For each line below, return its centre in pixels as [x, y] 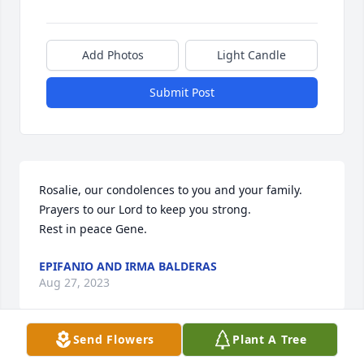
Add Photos [113, 55]
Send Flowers [114, 339]
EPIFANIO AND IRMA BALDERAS [128, 266]
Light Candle [251, 55]
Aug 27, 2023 [74, 283]
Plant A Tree [270, 339]
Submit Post [182, 93]
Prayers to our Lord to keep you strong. [147, 210]
